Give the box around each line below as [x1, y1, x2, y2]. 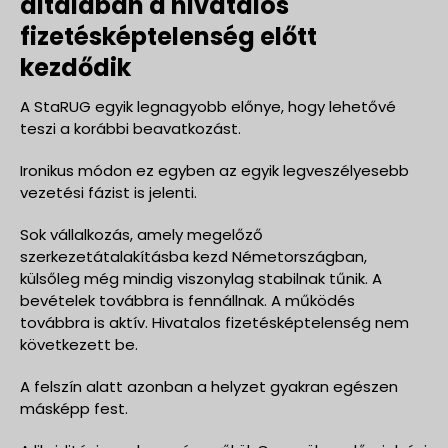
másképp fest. [20, 397, 128, 419]
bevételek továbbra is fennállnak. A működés [20, 289, 355, 311]
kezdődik [20, 50, 131, 84]
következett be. [20, 333, 138, 355]
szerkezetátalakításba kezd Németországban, [20, 245, 367, 267]
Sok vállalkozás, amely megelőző [20, 223, 263, 245]
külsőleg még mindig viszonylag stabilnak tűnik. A [20, 267, 382, 289]
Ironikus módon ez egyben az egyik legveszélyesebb [20, 159, 409, 181]
